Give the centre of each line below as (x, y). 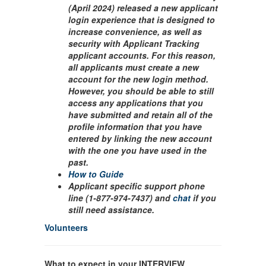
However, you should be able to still (141, 91)
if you (203, 198)
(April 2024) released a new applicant (143, 8)
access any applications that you (136, 103)
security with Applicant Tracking (134, 43)
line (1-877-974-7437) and (121, 198)
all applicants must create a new (134, 67)
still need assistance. (111, 210)
